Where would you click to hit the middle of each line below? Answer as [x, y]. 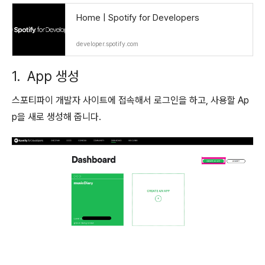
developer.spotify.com [107, 44]
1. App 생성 [46, 76]
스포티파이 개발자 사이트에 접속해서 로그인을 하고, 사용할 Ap [130, 100]
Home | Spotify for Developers [138, 18]
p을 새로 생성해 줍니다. [56, 117]
